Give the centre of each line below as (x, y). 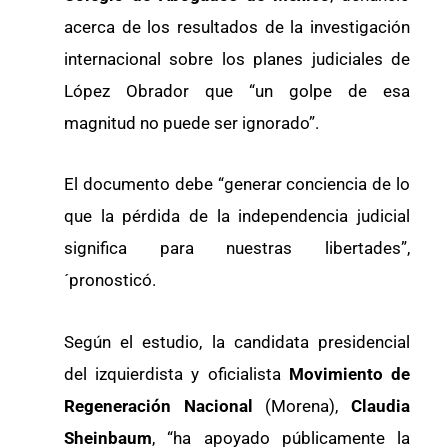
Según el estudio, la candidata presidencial (237, 342)
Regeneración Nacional (158, 406)
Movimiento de (349, 374)
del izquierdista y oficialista (176, 374)
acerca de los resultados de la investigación (237, 26)
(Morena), (302, 406)
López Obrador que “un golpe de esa (237, 90)
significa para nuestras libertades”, (237, 248)
